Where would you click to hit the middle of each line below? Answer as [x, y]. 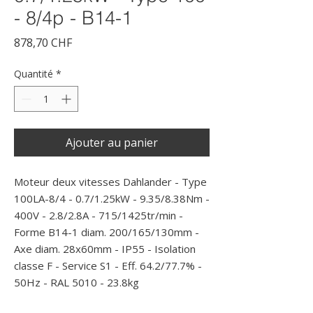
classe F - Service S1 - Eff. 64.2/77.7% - [108, 265]
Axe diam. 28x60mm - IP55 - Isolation [105, 249]
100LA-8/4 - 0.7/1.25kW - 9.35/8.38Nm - [112, 198]
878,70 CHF [43, 43]
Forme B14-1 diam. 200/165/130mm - [107, 232]
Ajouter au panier [112, 143]
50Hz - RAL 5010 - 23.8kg [77, 282]
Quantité [34, 74]
